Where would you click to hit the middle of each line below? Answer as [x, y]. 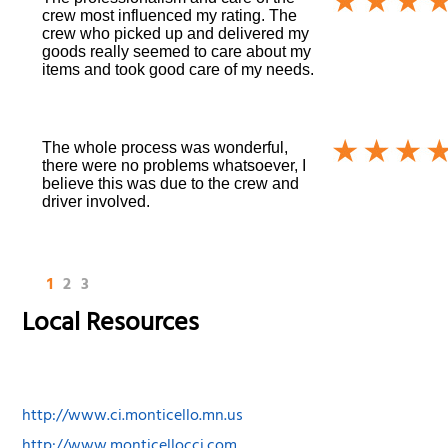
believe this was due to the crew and [171, 183]
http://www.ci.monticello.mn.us [133, 417]
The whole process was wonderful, [165, 147]
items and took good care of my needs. [178, 69]
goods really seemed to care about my [177, 51]
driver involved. [96, 201]
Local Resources [111, 325]
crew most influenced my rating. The [170, 15]
